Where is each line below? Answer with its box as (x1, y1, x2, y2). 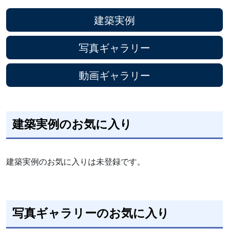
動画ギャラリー (79, 67, 150, 82)
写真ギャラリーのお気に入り (12, 208, 169, 220)
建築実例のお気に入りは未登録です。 (6, 155, 145, 168)
